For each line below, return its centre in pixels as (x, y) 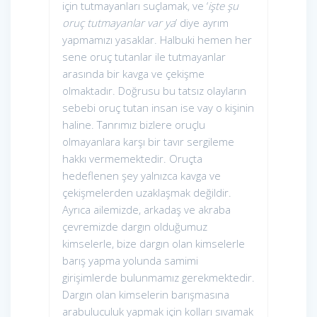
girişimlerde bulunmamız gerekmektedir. (158, 278)
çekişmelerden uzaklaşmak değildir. (147, 193)
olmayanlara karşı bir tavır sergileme (148, 142)
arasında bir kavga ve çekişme (133, 74)
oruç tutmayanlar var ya (119, 23)
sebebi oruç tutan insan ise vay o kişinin (158, 108)
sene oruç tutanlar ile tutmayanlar (144, 57)
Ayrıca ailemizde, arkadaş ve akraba (146, 210)
